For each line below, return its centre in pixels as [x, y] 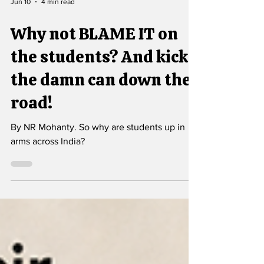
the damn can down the [101, 99]
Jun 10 [21, 21]
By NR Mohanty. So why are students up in [98, 146]
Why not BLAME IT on [94, 53]
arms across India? [48, 161]
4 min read [58, 21]
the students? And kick [99, 76]
